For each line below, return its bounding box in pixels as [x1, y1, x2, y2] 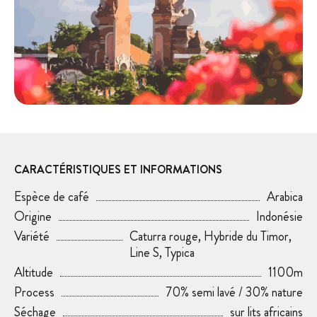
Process [14, 282, 54, 301]
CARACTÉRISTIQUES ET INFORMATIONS [14, 161, 222, 178]
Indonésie [256, 207, 303, 226]
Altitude [14, 263, 53, 282]
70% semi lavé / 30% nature [166, 282, 303, 301]
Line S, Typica [129, 243, 195, 262]
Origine [14, 207, 52, 226]
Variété [14, 226, 50, 246]
